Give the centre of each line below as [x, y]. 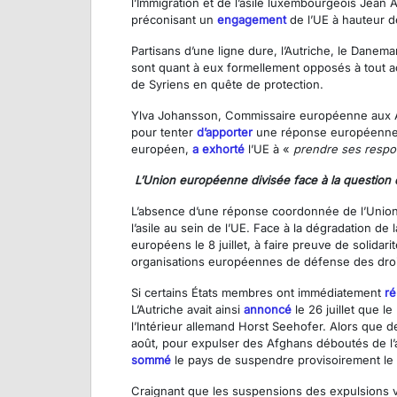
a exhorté [217, 149]
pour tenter [164, 132]
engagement [250, 20]
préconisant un [172, 20]
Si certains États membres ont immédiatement [258, 293]
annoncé [268, 310]
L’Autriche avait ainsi [187, 310]
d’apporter [225, 132]
